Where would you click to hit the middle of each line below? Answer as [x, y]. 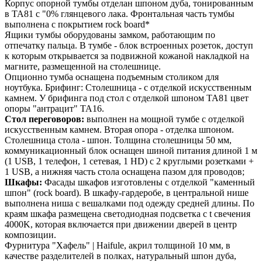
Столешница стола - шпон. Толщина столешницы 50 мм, [118, 140]
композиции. [30, 235]
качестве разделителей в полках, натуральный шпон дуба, [120, 256]
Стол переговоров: [44, 119]
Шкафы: [23, 182]
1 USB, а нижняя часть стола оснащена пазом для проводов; [125, 171]
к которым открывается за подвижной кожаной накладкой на [127, 56]
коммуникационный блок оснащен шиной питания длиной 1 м [131, 150]
